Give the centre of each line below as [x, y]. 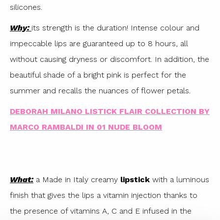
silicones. [26, 7]
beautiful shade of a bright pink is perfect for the [98, 75]
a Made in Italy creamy [77, 179]
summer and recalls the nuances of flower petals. [100, 90]
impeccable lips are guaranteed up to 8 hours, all [99, 43]
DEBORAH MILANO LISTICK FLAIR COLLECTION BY [110, 111]
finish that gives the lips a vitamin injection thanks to [104, 195]
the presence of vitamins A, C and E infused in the [101, 211]
